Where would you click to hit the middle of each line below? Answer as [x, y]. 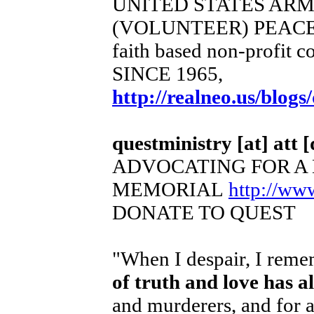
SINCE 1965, [168, 73]
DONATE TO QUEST [204, 212]
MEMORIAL [170, 189]
